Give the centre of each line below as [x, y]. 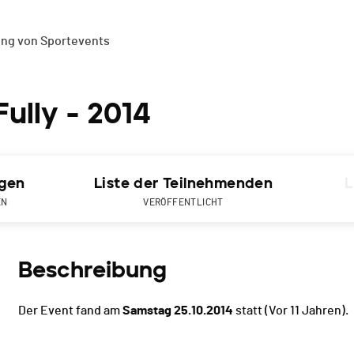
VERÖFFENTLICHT [183, 203]
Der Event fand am [70, 311]
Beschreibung [92, 270]
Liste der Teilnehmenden [183, 184]
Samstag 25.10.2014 [178, 311]
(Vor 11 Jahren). [305, 311]
